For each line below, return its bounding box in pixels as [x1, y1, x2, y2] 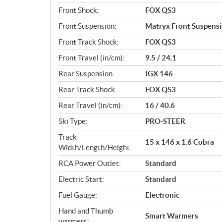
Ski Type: [58, 116, 88, 125]
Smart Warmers [145, 212, 198, 221]
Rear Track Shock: [58, 85, 117, 94]
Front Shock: [58, 5, 99, 14]
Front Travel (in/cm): [58, 53, 125, 62]
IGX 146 [145, 69, 173, 78]
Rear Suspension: [58, 69, 114, 78]
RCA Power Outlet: [58, 159, 121, 167]
